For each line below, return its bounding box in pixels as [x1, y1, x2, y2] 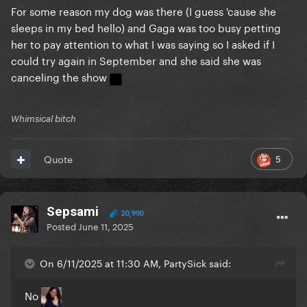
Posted [47, 219, 78, 233]
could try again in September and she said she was [11, 51, 261, 69]
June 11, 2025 [78, 219, 134, 233]
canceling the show [11, 68, 110, 85]
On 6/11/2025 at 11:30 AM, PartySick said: [40, 255, 231, 271]
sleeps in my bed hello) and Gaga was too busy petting [11, 19, 281, 36]
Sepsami [47, 204, 99, 220]
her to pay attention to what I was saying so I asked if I [11, 35, 275, 52]
